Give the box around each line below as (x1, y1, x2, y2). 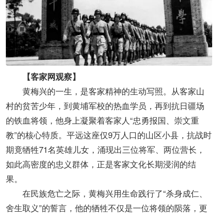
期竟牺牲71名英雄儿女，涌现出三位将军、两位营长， (6, 143, 205, 155)
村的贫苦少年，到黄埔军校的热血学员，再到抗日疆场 (6, 99, 204, 111)
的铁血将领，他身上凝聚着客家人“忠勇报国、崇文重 (6, 113, 199, 126)
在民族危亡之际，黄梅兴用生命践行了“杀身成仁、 (6, 186, 207, 199)
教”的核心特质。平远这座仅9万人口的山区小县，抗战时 (6, 128, 212, 141)
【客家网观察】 (14, 70, 80, 82)
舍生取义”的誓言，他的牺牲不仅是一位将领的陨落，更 (6, 201, 207, 214)
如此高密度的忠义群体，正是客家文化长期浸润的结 (6, 157, 196, 170)
